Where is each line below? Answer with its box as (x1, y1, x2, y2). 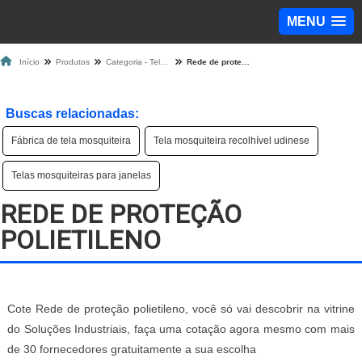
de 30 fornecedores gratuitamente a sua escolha (7, 343, 256, 356)
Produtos (56, 57, 90, 66)
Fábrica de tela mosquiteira (11, 135, 131, 146)
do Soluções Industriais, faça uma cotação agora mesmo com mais (7, 322, 355, 336)
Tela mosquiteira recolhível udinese (154, 135, 309, 146)
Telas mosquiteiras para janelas (11, 170, 151, 181)
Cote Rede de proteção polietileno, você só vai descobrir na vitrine (7, 302, 355, 316)
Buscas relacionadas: (6, 107, 139, 120)
